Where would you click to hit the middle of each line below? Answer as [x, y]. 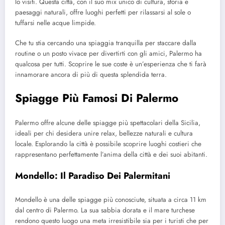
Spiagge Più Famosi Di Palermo [97, 98]
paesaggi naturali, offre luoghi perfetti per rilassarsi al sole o [103, 13]
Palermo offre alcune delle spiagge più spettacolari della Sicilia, [108, 123]
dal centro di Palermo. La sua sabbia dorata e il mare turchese [105, 210]
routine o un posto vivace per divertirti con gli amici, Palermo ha [108, 54]
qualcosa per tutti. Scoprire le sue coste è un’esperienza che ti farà [111, 64]
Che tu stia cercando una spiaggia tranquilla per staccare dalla [106, 43]
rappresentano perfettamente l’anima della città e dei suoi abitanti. [111, 155]
